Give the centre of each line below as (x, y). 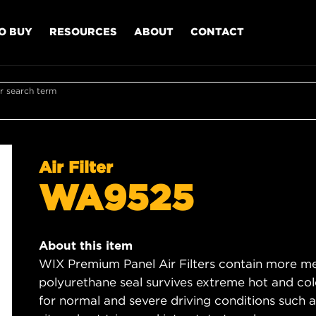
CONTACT (217, 31)
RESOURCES (83, 31)
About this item (86, 245)
